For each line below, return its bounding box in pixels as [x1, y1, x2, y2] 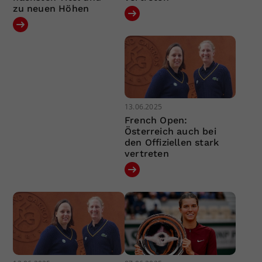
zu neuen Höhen [13, 2, 89, 14]
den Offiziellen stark [124, 137, 219, 149]
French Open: [124, 115, 188, 126]
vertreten [124, 148, 169, 160]
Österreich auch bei [124, 126, 216, 137]
